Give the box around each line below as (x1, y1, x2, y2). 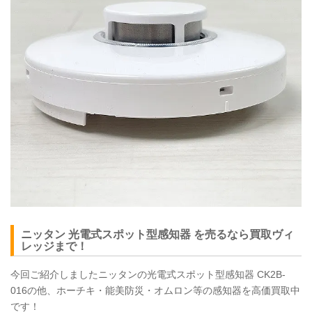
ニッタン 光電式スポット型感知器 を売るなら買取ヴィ (21, 228, 294, 240)
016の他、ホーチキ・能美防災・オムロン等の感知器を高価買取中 (10, 285, 300, 296)
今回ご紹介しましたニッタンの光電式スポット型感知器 (10, 269, 257, 280)
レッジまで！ (21, 240, 88, 252)
